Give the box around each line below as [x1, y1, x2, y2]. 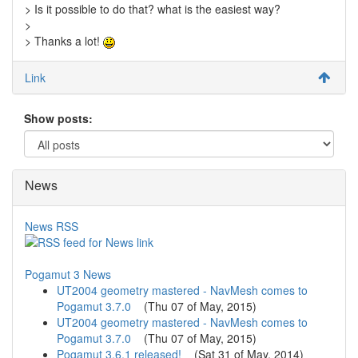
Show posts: [24, 110, 93, 127]
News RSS [25, 218, 78, 235]
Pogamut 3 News [25, 266, 111, 283]
